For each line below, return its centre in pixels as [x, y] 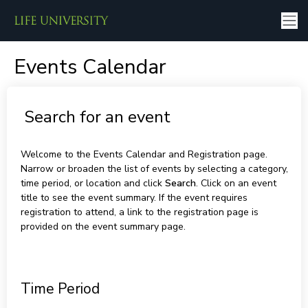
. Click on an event [236, 183]
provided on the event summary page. [103, 227]
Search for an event [97, 117]
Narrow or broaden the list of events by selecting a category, [154, 169]
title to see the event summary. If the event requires [134, 198]
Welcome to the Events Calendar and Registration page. [144, 154]
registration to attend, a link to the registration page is [139, 212]
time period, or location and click [92, 183]
